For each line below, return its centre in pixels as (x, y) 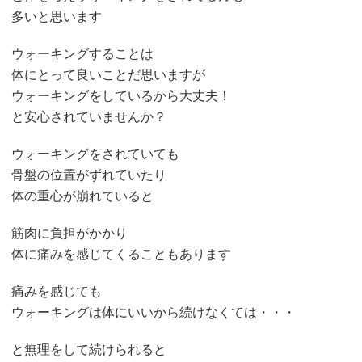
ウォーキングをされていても (96, 154)
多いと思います (57, 17)
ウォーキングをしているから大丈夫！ (122, 96)
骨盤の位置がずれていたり (89, 175)
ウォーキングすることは (83, 54)
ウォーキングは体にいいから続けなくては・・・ (154, 313)
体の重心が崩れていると (83, 196)
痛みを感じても (57, 292)
